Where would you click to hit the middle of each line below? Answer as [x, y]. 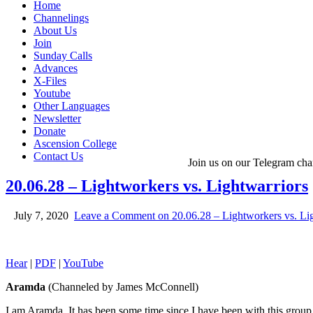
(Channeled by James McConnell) [125, 286]
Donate [50, 131]
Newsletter [57, 118]
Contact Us [58, 156]
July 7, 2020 [40, 215]
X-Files [50, 81]
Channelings [61, 18]
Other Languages [72, 106]
